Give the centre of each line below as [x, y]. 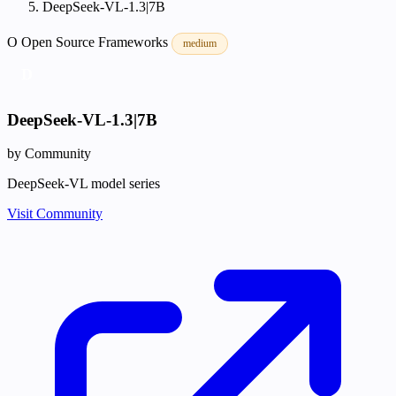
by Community [49, 154]
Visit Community [55, 214]
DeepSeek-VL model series [84, 184]
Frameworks [135, 42]
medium [200, 43]
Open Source [60, 42]
